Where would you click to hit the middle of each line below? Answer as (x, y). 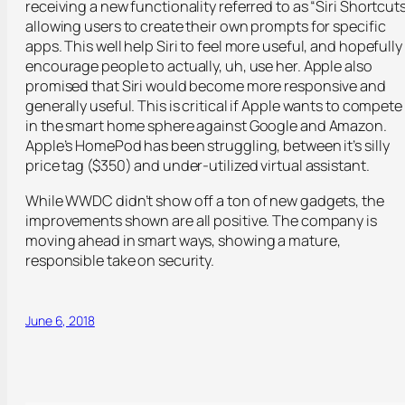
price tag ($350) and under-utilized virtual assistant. (198, 166)
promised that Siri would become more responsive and (206, 86)
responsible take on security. (120, 260)
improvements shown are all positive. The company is (201, 220)
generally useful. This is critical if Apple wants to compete (214, 106)
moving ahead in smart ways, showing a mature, (183, 240)
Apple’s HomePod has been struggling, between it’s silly (207, 146)
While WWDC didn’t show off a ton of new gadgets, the (205, 200)
